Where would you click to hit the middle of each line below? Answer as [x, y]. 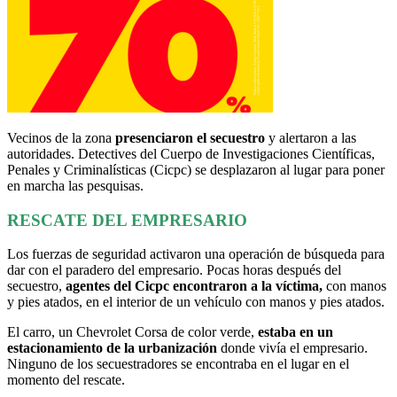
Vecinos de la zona [61, 137]
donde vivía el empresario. [292, 348]
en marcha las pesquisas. [75, 185]
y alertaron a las [311, 137]
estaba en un [296, 332]
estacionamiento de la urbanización [112, 348]
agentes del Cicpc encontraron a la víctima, [196, 286]
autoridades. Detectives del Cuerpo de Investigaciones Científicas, [191, 153]
